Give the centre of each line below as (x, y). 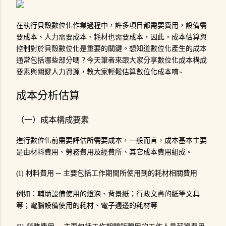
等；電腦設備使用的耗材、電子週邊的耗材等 (87, 206)
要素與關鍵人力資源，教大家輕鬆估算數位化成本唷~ (99, 72)
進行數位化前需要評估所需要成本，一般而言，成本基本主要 (111, 140)
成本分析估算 (48, 95)
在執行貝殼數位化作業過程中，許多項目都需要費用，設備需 (111, 25)
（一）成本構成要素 (52, 119)
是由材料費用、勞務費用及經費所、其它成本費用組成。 (104, 152)
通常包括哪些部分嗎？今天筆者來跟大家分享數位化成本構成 (111, 60)
